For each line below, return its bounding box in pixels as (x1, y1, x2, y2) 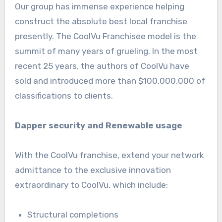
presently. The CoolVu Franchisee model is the (14, 31, 196, 41)
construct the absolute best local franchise (14, 16, 187, 26)
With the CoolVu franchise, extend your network (14, 150, 204, 160)
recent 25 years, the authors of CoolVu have (14, 60, 189, 71)
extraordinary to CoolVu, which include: (14, 179, 168, 190)
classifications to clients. (14, 90, 113, 101)
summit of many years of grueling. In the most (14, 46, 198, 56)
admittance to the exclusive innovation (14, 165, 171, 175)
